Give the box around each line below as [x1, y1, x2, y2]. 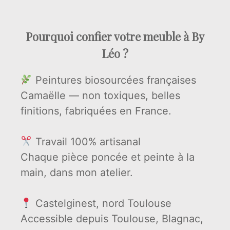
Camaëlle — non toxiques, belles [21, 89, 180, 102]
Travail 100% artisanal [32, 135, 141, 148]
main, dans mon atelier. [21, 166, 133, 179]
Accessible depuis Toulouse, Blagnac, [21, 212, 203, 225]
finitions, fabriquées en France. [21, 104, 171, 117]
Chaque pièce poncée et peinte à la [21, 150, 195, 163]
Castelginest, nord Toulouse [32, 197, 171, 209]
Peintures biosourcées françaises [32, 73, 196, 86]
